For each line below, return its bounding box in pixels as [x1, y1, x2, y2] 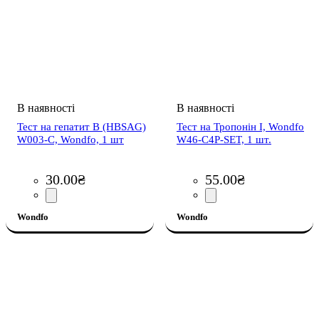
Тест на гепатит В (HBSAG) [17, 120, 146, 132]
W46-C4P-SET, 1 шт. [177, 133, 271, 145]
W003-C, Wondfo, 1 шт [17, 133, 124, 145]
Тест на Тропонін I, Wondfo [177, 120, 304, 132]
